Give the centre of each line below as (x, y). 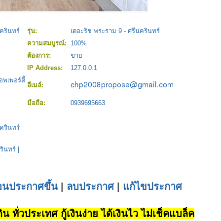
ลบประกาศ (90, 187)
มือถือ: (37, 103)
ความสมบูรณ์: (48, 43)
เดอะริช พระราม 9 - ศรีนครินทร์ (115, 31)
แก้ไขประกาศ (152, 187)
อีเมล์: (36, 85)
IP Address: (46, 68)
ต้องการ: (40, 56)
